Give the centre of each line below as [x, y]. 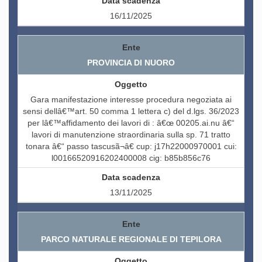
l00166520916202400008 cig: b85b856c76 [131, 158]
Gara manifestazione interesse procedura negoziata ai [131, 100]
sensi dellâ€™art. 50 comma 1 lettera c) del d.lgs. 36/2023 [131, 111]
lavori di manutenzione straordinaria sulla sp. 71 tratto [131, 135]
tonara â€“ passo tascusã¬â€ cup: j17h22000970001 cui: [131, 146]
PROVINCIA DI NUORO [131, 63]
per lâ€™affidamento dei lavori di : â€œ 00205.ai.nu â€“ [131, 123]
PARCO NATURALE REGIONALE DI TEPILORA [131, 239]
